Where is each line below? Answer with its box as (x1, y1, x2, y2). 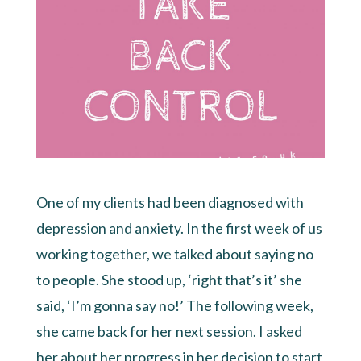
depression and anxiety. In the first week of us (35, 218, 322, 237)
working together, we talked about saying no (35, 244, 313, 263)
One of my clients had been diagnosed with (35, 193, 304, 211)
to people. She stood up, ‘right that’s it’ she (35, 270, 302, 288)
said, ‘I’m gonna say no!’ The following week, (35, 296, 313, 314)
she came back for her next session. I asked (35, 322, 302, 340)
